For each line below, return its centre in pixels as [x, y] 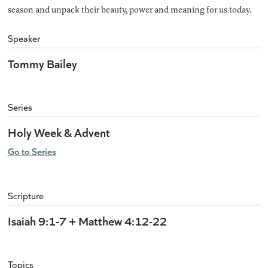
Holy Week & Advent [59, 132]
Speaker [24, 38]
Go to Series [32, 151]
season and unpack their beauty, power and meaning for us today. [129, 10]
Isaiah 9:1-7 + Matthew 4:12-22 [87, 221]
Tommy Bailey [42, 63]
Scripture [25, 196]
